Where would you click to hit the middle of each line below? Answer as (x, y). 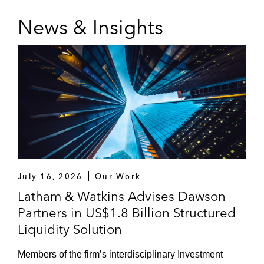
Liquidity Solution (70, 229)
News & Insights (90, 27)
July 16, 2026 (50, 176)
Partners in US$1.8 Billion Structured (127, 212)
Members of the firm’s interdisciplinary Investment (120, 254)
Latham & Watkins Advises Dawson (122, 196)
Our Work (118, 176)
